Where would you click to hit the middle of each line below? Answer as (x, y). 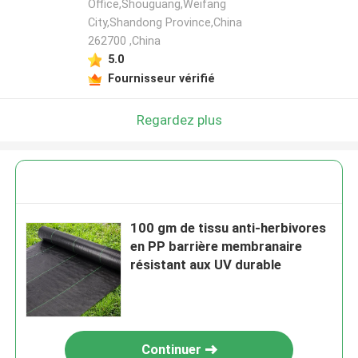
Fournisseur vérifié (161, 78)
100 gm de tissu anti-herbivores (229, 228)
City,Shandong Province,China (165, 23)
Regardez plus (179, 119)
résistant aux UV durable (206, 265)
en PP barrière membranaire (217, 247)
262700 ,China (124, 41)
